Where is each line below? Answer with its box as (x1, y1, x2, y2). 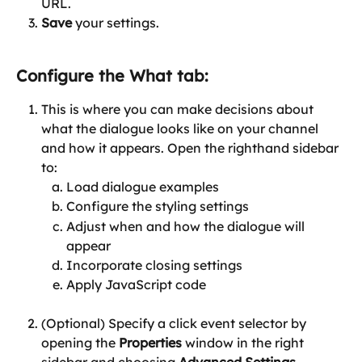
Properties (119, 335, 182, 351)
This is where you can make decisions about (41, 100, 317, 117)
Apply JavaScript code (66, 276, 206, 293)
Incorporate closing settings (66, 256, 242, 273)
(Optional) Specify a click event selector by (41, 315, 309, 332)
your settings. (72, 15, 159, 32)
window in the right (182, 335, 307, 351)
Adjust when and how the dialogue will (66, 217, 308, 234)
